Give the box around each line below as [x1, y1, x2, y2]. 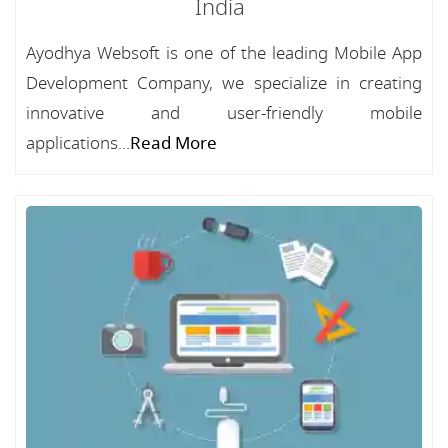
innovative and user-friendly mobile [26, 101, 422, 126]
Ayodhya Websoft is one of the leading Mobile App [26, 41, 422, 66]
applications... [26, 131, 130, 156]
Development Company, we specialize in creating [26, 71, 422, 96]
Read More [130, 131, 217, 156]
